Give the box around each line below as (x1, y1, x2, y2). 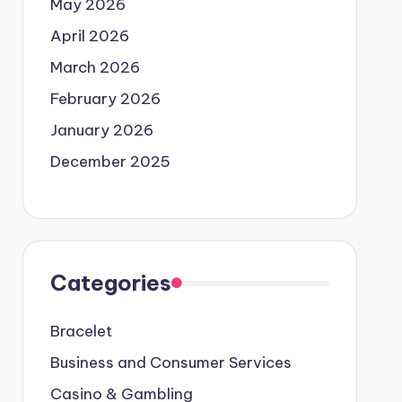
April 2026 (49, 26, 129, 46)
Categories (49, 269, 171, 296)
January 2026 (49, 120, 153, 140)
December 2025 (49, 152, 170, 171)
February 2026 (49, 89, 161, 109)
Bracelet (49, 321, 112, 341)
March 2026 (49, 57, 140, 77)
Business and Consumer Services (49, 353, 292, 372)
